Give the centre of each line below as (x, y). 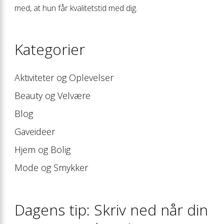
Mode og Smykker (51, 167)
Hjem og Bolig (42, 149)
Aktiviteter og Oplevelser (64, 77)
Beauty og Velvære (52, 95)
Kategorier (50, 49)
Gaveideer (35, 131)
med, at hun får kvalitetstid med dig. (76, 8)
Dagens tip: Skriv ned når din (111, 209)
